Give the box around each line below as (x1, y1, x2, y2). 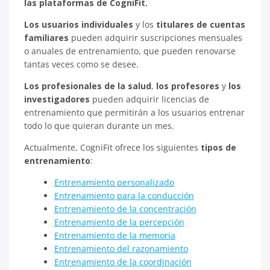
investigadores (24, 93, 90, 105)
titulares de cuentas (154, 19, 245, 30)
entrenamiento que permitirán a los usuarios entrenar (24, 107, 245, 118)
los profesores (156, 80, 219, 92)
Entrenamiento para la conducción (54, 190, 194, 201)
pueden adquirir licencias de (90, 93, 209, 105)
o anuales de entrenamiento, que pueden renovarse (24, 45, 236, 57)
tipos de (201, 142, 236, 153)
